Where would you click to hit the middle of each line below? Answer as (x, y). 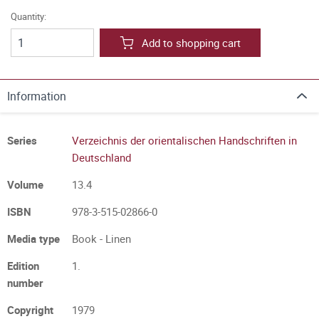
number (25, 283)
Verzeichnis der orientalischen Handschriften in (184, 140)
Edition (23, 266)
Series (22, 140)
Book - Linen (101, 239)
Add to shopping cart (191, 43)
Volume (25, 184)
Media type (33, 239)
